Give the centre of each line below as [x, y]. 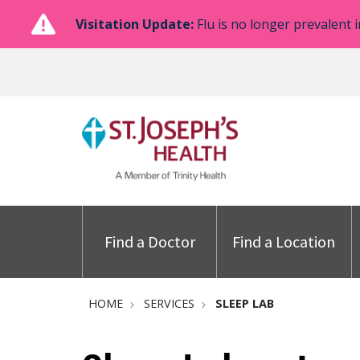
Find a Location [284, 241]
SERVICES [169, 303]
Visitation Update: [135, 24]
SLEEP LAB [245, 303]
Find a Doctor [149, 241]
